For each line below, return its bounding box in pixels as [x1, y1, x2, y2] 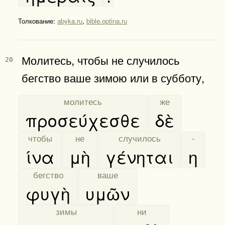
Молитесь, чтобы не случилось [22, 51, 179, 68]
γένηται [101, 144, 178, 169]
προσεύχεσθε [21, 107, 145, 132]
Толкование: [18, 16, 57, 26]
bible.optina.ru [86, 16, 127, 26]
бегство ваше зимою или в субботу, [22, 69, 204, 85]
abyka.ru [57, 16, 82, 26]
